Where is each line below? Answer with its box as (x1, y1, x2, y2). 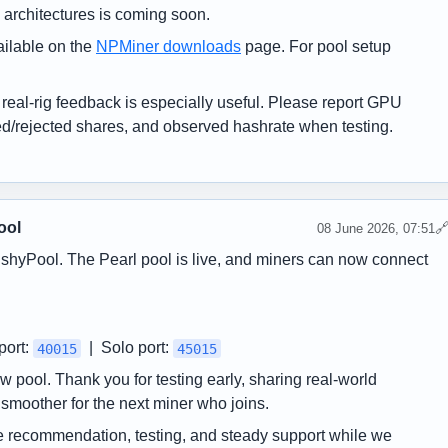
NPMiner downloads (96, 38, 241, 56)
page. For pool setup (241, 38, 391, 56)
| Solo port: (81, 339, 173, 357)
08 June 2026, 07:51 (317, 220, 435, 236)
